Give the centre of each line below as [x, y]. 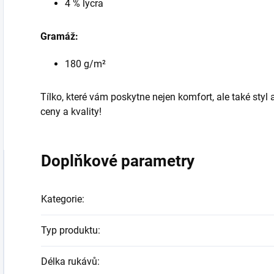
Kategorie [61, 199]
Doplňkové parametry [118, 161]
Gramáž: [59, 37]
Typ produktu [69, 231]
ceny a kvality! [71, 112]
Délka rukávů [69, 262]
